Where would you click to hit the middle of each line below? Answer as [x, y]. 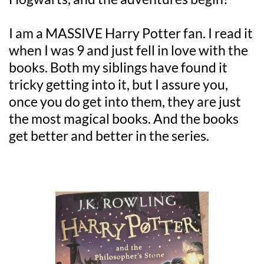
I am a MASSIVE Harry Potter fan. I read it [131, 33]
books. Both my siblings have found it [118, 67]
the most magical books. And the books [124, 118]
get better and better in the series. [109, 135]
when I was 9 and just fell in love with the [128, 50]
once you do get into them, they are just [125, 101]
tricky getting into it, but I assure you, [118, 84]
